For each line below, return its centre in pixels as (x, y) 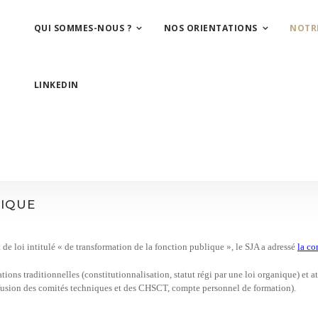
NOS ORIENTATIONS (210, 28)
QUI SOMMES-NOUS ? (83, 28)
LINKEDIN (56, 85)
